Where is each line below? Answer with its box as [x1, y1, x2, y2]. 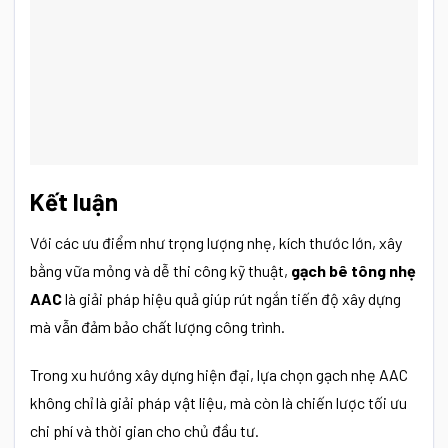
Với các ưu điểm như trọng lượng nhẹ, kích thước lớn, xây [30, 232, 402, 252]
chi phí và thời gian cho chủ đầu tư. [30, 421, 259, 441]
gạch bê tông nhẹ [291, 260, 416, 280]
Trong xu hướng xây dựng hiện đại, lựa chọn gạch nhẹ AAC [30, 365, 408, 385]
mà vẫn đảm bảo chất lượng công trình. [30, 316, 285, 336]
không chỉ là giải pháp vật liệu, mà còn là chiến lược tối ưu [30, 393, 407, 413]
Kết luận [30, 186, 118, 216]
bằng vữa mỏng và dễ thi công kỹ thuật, [30, 260, 291, 280]
